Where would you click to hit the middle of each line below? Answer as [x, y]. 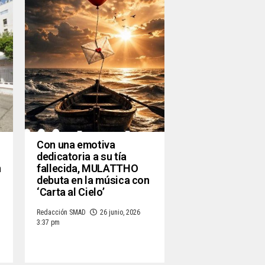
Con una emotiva [76, 145]
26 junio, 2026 [120, 213]
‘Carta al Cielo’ [71, 192]
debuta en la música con [93, 180]
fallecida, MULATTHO [88, 169]
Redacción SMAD [61, 213]
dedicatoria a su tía [82, 157]
